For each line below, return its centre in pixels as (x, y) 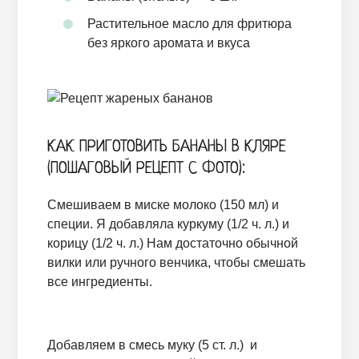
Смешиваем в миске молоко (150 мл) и (163, 205)
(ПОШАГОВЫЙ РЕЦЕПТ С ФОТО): (146, 169)
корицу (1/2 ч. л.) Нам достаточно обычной (172, 244)
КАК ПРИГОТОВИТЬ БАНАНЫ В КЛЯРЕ (166, 147)
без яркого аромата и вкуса (168, 43)
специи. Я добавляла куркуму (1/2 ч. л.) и (168, 224)
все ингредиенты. (99, 282)
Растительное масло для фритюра (189, 24)
